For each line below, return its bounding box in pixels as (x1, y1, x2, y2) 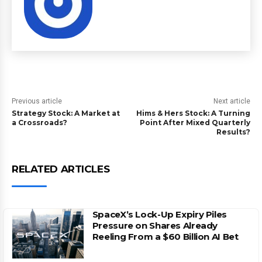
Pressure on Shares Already (92, 220, 218, 231)
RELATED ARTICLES (12, 163, 110, 175)
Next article (213, 97, 250, 105)
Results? (216, 127, 250, 136)
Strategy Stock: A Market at (12, 109, 120, 118)
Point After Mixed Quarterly (139, 118, 250, 127)
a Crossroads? (12, 118, 67, 127)
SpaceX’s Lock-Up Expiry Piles (92, 209, 227, 220)
